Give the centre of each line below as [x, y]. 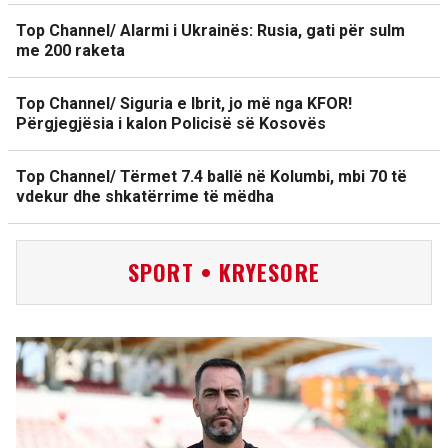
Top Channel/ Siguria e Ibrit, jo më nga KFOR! [184, 103]
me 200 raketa [70, 50]
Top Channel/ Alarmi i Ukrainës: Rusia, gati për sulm [210, 30]
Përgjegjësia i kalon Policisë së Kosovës [171, 123]
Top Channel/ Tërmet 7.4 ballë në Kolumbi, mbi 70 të [211, 176]
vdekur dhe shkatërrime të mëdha [145, 196]
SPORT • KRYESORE [224, 272]
